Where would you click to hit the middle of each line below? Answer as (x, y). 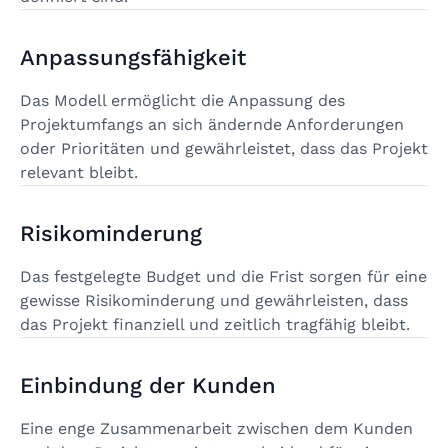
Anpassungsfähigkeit (133, 57)
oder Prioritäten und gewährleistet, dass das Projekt (224, 148)
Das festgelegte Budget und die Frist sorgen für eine (223, 276)
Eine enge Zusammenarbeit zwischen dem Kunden (216, 428)
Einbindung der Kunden (148, 385)
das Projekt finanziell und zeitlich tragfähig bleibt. (215, 324)
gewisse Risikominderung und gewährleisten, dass (214, 300)
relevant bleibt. (79, 172)
